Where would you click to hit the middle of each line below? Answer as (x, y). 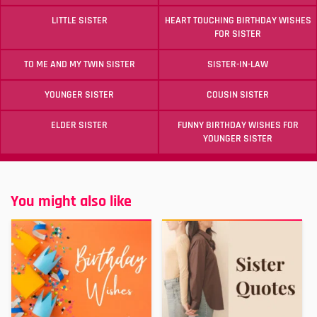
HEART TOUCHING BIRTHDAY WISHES (238, 20)
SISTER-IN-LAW (238, 64)
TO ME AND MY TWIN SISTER (79, 64)
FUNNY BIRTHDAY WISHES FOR (238, 125)
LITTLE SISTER (79, 20)
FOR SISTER (238, 34)
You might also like (71, 201)
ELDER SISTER (79, 125)
